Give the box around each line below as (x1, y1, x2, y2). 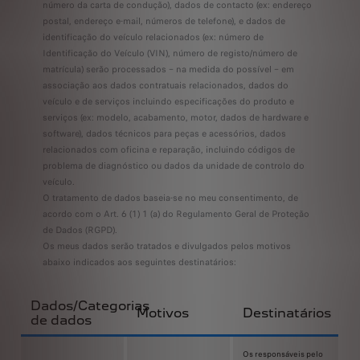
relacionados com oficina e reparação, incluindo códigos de (42, 143, 295, 156)
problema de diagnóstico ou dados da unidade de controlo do (42, 159, 305, 172)
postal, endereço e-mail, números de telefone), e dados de (42, 14, 285, 27)
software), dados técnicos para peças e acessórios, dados (42, 127, 286, 140)
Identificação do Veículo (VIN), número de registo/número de (42, 47, 297, 59)
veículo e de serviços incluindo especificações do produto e (42, 95, 294, 108)
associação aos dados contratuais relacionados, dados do (42, 79, 288, 92)
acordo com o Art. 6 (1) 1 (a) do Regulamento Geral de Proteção (42, 207, 309, 220)
